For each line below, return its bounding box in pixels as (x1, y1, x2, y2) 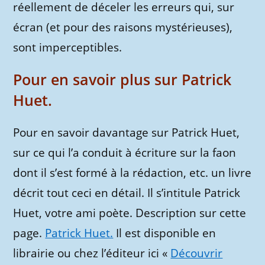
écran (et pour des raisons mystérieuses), (13, 20, 233, 35)
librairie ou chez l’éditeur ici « (13, 245, 171, 261)
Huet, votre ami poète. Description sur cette (13, 205, 247, 221)
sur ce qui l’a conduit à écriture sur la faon (13, 145, 237, 160)
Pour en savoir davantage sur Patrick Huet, (13, 125, 240, 140)
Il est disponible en (113, 225, 216, 241)
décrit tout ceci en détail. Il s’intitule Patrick (13, 185, 241, 201)
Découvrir (170, 245, 223, 261)
